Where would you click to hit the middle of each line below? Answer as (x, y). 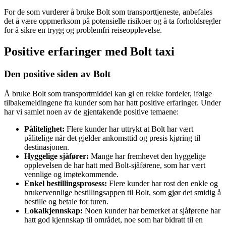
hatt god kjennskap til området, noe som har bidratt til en (114, 219)
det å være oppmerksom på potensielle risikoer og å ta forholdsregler (112, 21)
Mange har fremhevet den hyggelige (147, 156)
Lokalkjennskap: (53, 210)
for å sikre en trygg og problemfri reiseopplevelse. (83, 30)
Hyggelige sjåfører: (56, 156)
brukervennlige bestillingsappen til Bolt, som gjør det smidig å (123, 192)
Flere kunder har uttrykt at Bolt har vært (129, 129)
